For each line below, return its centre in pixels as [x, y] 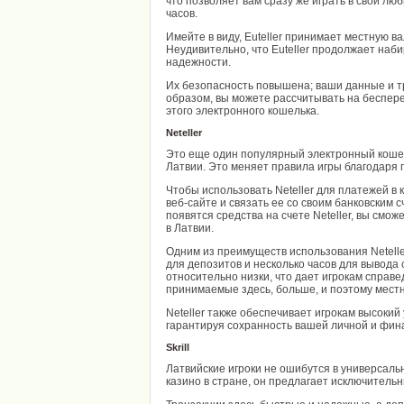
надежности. [198, 62]
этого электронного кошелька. [243, 111]
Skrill [178, 347]
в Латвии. [190, 228]
